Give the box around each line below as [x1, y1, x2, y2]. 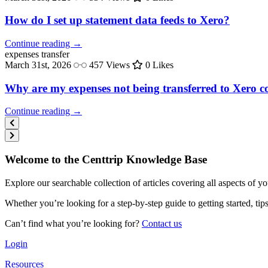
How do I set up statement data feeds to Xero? [5, 14, 230, 27]
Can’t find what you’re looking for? [5, 218, 142, 229]
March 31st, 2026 [5, 60, 71, 70]
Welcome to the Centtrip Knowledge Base [5, 153, 207, 166]
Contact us [142, 218, 182, 229]
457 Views [87, 60, 132, 70]
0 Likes [143, 60, 173, 70]
